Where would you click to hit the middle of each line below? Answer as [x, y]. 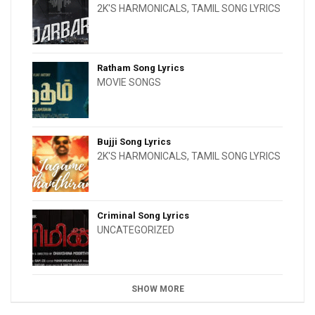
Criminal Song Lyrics [143, 216]
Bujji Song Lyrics [134, 142]
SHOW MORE [157, 289]
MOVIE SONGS [129, 83]
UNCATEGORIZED [136, 230]
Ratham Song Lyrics [141, 68]
